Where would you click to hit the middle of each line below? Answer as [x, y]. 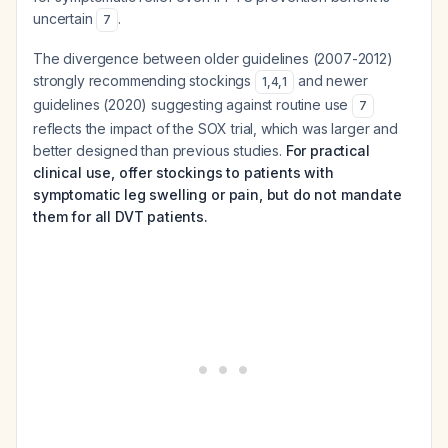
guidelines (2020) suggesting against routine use [193, 104]
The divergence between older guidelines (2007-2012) [213, 58]
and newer [331, 80]
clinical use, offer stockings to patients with [183, 172]
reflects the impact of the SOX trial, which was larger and [215, 128]
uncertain [65, 18]
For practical [327, 150]
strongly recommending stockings [144, 80]
